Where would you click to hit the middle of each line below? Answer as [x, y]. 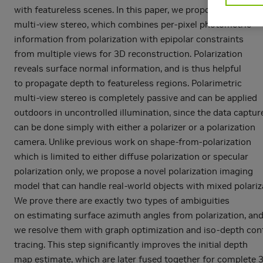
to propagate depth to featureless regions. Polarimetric [128, 83]
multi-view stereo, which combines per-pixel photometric [133, 24]
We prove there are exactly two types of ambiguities [122, 200]
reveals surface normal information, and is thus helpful [128, 68]
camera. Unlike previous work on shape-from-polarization [133, 141]
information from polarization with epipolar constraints [129, 39]
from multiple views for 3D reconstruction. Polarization [128, 53]
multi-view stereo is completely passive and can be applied [136, 97]
